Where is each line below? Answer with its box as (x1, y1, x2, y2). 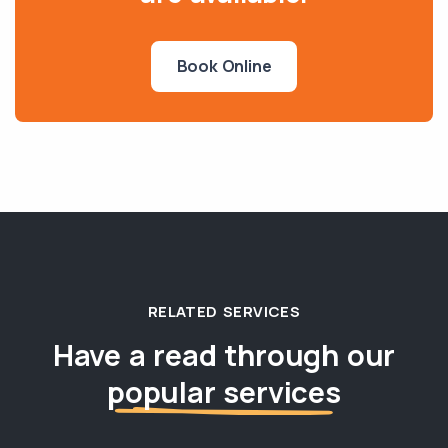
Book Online (176, 55, 272, 77)
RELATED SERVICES (147, 301, 301, 322)
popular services (107, 372, 341, 412)
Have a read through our (52, 335, 396, 375)
